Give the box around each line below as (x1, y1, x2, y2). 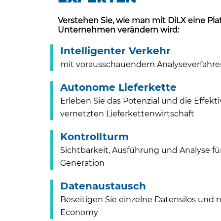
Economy (60, 208, 98, 217)
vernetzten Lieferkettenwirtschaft (60, 109, 194, 118)
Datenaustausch (60, 180, 146, 192)
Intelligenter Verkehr (60, 45, 171, 57)
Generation (60, 158, 105, 168)
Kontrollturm (60, 131, 129, 143)
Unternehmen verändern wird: (58, 25, 179, 35)
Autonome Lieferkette (60, 81, 177, 93)
